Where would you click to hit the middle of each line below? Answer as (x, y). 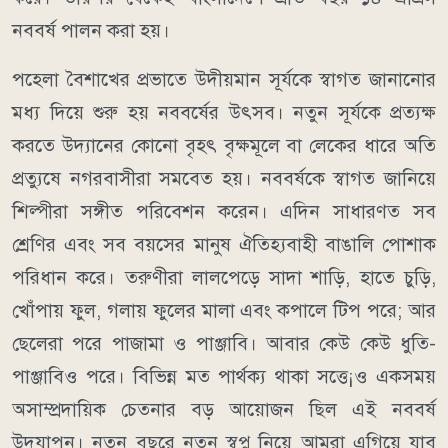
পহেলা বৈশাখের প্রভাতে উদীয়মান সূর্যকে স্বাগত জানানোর (224, 80)
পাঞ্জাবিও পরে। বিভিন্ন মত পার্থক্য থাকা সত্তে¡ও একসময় (224, 377)
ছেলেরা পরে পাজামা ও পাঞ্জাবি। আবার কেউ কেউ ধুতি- (224, 344)
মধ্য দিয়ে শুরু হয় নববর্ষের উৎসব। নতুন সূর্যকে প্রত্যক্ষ (224, 113)
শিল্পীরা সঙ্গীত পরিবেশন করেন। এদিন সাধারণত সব (224, 212)
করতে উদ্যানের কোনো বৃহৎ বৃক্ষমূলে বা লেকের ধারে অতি (224, 146)
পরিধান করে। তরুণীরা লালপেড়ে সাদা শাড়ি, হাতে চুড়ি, (224, 278)
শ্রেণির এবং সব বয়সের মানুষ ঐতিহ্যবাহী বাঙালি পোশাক (224, 245)
